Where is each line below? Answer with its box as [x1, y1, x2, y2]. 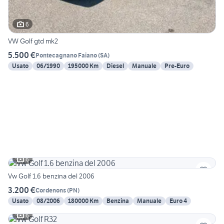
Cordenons [35, 186, 66, 194]
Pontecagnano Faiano [35, 51, 97, 59]
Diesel [106, 62, 124, 70]
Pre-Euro [164, 62, 189, 70]
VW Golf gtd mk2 [8, 36, 58, 46]
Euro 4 [169, 197, 187, 205]
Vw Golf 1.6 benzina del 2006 [8, 171, 94, 181]
